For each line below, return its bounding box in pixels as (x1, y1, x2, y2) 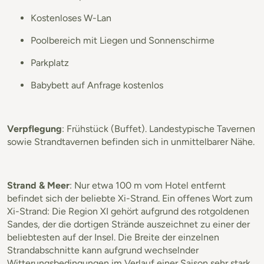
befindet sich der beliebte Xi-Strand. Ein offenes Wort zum (7, 192, 253, 204)
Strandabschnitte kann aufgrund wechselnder (7, 244, 199, 256)
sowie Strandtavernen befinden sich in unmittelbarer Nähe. (7, 136, 255, 147)
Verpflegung (7, 123, 62, 134)
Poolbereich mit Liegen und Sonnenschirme (31, 34, 214, 46)
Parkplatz (31, 57, 69, 68)
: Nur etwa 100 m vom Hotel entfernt (70, 179, 226, 191)
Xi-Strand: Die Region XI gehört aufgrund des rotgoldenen (7, 205, 249, 217)
